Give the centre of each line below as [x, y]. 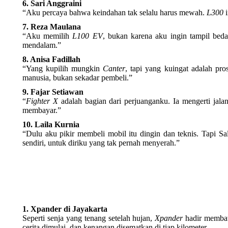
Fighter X [42, 101]
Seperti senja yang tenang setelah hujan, [89, 218]
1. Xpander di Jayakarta [65, 209]
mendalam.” [42, 45]
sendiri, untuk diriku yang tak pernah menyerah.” [101, 143]
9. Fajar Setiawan [53, 92]
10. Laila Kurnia [51, 124]
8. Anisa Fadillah [51, 59]
